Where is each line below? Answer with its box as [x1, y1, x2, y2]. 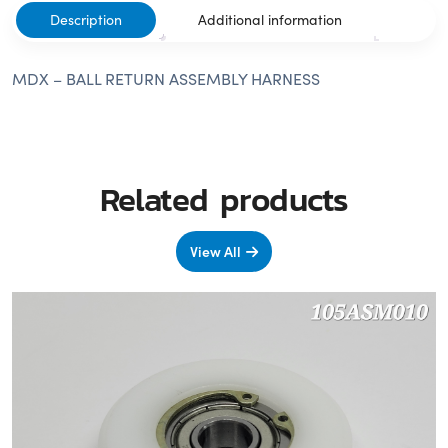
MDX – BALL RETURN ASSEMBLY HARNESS [12, 67, 320, 89]
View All [190, 240, 241, 261]
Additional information [198, 9, 342, 29]
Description [50, 9, 122, 29]
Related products [99, 174, 349, 223]
